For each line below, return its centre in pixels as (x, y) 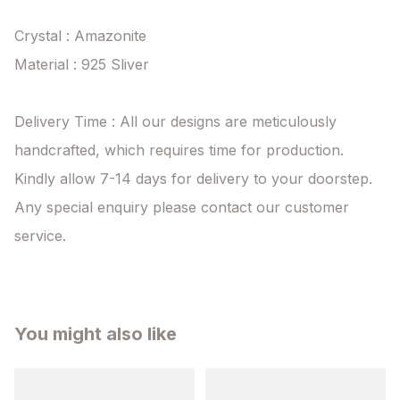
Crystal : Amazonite (80, 36)
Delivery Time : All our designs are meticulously (175, 122)
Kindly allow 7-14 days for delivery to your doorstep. (193, 179)
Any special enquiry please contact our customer (182, 208)
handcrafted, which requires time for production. (179, 150)
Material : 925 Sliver (82, 65)
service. (40, 236)
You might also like (96, 334)
